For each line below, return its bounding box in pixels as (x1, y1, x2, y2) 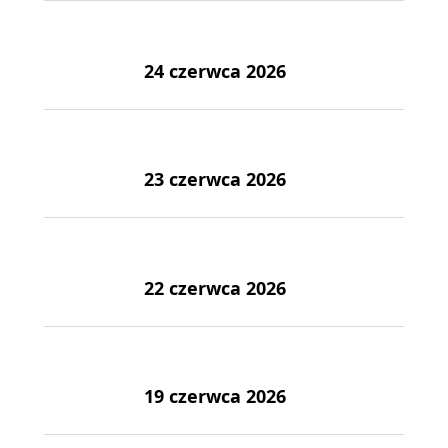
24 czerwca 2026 (144, 58, 286, 83)
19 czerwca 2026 (144, 384, 286, 408)
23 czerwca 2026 (144, 167, 286, 191)
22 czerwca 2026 (144, 275, 286, 300)
